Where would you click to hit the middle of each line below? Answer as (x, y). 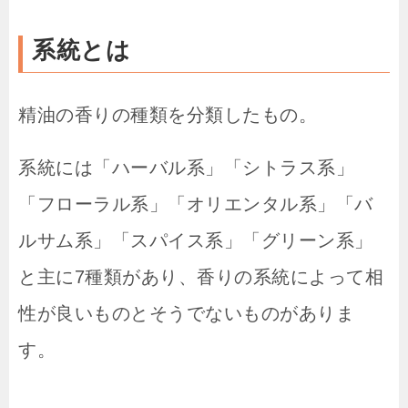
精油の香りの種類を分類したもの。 (168, 115)
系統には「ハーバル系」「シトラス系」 (186, 168)
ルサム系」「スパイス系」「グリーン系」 (196, 241)
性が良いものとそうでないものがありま (186, 314)
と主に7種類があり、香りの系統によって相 (201, 277)
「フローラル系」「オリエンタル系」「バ (196, 204)
